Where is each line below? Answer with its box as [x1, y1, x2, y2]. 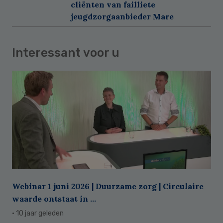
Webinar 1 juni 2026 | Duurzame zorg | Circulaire [12, 181, 204, 192]
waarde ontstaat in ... [12, 194, 96, 204]
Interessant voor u [12, 45, 119, 60]
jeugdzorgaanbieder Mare [71, 11, 174, 21]
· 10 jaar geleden [12, 209, 64, 218]
